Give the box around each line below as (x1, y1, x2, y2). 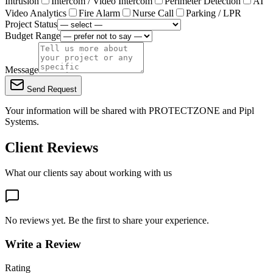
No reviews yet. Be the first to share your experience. (5, 215, 209, 226)
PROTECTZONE (149, 105, 220, 116)
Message (5, 64, 38, 75)
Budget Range (5, 30, 60, 41)
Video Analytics (5, 7, 66, 18)
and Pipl (220, 105, 254, 116)
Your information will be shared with (5, 105, 149, 116)
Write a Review (5, 238, 81, 251)
